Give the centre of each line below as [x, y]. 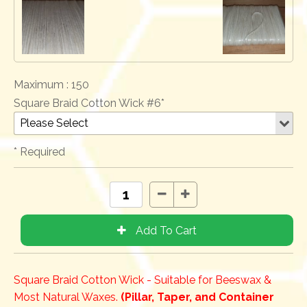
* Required [39, 151]
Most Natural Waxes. [67, 297]
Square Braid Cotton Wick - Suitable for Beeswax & [143, 280]
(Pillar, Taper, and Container [197, 297]
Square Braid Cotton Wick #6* [89, 103]
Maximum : [42, 84]
